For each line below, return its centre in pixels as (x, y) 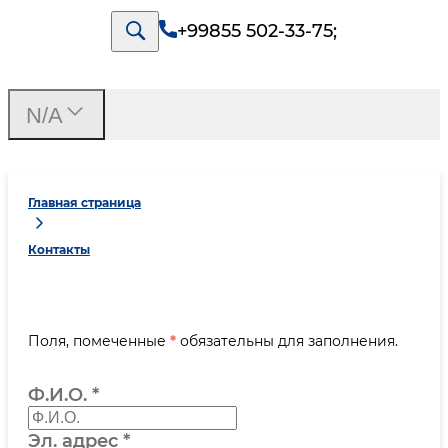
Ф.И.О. (57, 395)
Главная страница (84, 203)
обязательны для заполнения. (287, 341)
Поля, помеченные (99, 341)
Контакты (59, 250)
